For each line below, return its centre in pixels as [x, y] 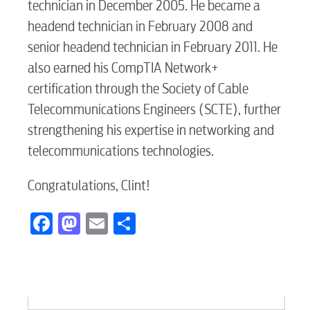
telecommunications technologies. [121, 151]
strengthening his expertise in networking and [151, 130]
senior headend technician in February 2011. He [153, 47]
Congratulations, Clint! [89, 185]
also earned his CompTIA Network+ [123, 68]
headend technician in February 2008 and [140, 26]
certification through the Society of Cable [138, 89]
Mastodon [124, 221]
